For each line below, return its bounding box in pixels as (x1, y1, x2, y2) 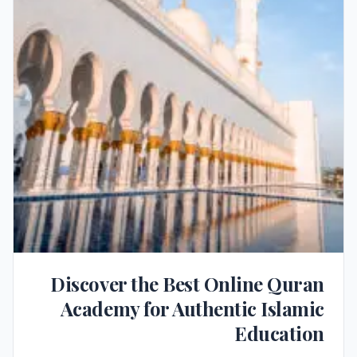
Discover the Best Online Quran (50, 270, 324, 296)
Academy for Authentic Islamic (60, 295, 324, 321)
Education (234, 320, 324, 346)
